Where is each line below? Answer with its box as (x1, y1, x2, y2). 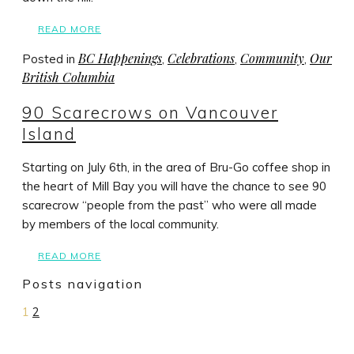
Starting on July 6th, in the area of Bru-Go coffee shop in (22, 160, 330, 175)
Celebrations (168, 50, 235, 67)
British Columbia (22, 69, 115, 86)
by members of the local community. (22, 217, 219, 232)
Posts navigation (22, 276, 143, 292)
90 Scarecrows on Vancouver (22, 101, 278, 122)
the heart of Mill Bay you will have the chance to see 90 (22, 179, 326, 194)
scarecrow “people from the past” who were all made (22, 198, 317, 213)
